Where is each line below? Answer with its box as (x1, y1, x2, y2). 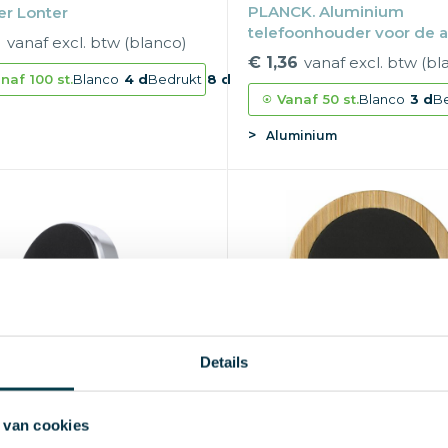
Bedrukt (147, 70, 202, 87)
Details (199, 353, 249, 371)
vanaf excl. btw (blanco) (6, 32, 187, 52)
